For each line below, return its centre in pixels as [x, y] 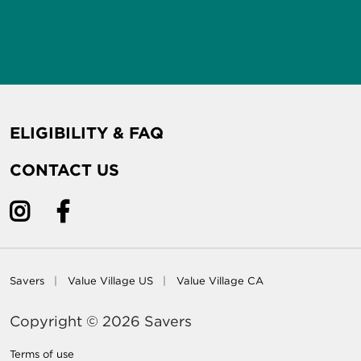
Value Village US [110, 281]
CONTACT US [64, 170]
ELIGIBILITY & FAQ [87, 133]
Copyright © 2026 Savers [101, 321]
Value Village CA [220, 281]
